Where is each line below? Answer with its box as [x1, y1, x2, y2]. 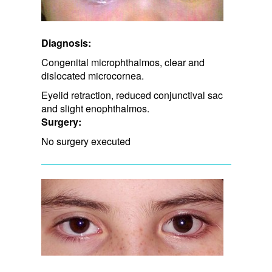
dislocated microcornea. [41, 68, 144, 83]
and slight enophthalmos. [41, 101, 149, 115]
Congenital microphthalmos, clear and [41, 55, 205, 69]
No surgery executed [41, 134, 131, 148]
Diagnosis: [41, 35, 91, 50]
